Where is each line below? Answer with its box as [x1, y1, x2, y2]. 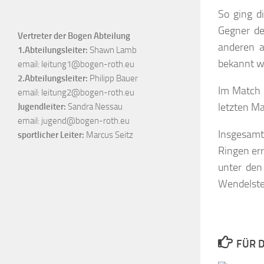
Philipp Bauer [90, 73, 138, 84]
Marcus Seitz [84, 130, 133, 141]
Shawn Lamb [88, 45, 137, 56]
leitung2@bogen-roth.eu [41, 87, 134, 98]
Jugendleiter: [18, 101, 66, 113]
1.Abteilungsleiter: [18, 45, 88, 56]
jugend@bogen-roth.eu [41, 115, 130, 127]
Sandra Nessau [66, 101, 123, 113]
